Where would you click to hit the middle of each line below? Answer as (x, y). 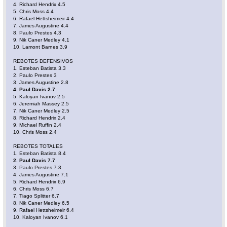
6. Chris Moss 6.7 (34, 189)
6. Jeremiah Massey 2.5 (41, 104)
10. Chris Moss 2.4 (35, 132)
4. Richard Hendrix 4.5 (40, 5)
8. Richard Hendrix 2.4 (40, 118)
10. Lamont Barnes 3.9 (41, 47)
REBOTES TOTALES (38, 146)
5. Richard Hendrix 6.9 (40, 182)
